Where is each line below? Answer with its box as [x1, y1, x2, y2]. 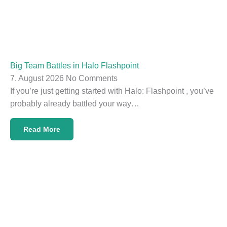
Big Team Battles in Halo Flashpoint [10, 61, 139, 70]
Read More [23, 125, 60, 134]
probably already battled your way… [10, 99, 139, 108]
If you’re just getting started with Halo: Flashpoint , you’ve [10, 86, 214, 95]
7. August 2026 [10, 73, 66, 83]
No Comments [66, 73, 118, 83]
